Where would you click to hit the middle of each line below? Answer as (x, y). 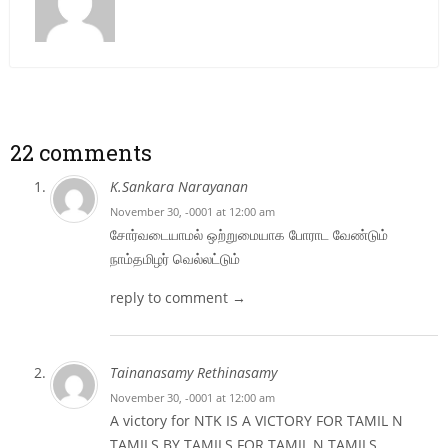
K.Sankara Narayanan (179, 186)
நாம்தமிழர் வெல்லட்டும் (175, 258)
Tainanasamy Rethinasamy (193, 372)
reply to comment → (178, 297)
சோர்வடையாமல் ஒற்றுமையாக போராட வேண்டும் (249, 234)
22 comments (81, 152)
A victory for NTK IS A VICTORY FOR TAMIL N (256, 420)
